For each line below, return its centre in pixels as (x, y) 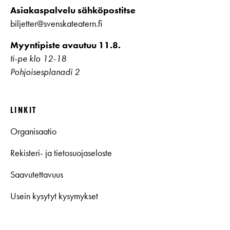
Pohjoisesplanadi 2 (45, 72)
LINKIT (24, 110)
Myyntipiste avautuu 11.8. (65, 45)
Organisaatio (33, 132)
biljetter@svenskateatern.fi (56, 24)
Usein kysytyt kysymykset (54, 196)
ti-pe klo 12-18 (38, 59)
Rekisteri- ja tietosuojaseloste (61, 153)
